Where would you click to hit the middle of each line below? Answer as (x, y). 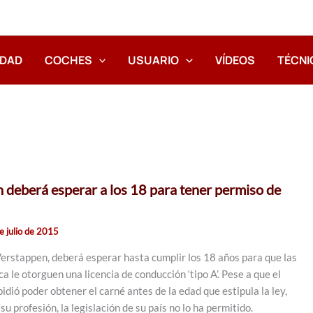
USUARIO (154, 60)
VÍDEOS (235, 60)
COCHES (68, 60)
